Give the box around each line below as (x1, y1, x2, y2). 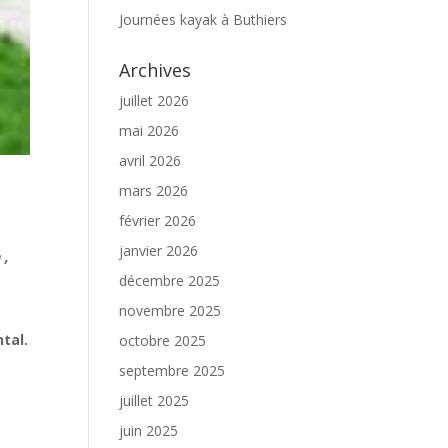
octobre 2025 (119, 331, 207, 350)
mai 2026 (119, 121, 180, 140)
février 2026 (119, 211, 197, 230)
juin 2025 (119, 421, 179, 440)
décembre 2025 (119, 271, 221, 290)
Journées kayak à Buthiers (119, 10, 288, 29)
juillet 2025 (119, 391, 190, 410)
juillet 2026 (119, 91, 190, 110)
